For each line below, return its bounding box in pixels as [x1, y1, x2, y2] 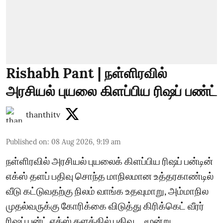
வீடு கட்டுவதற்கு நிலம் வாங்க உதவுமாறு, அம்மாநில [6, 184, 209, 197]
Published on [6, 137, 47, 146]
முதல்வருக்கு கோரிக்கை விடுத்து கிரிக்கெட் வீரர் [6, 199, 204, 212]
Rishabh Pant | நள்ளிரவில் [6, 64, 167, 82]
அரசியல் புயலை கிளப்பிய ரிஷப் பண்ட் [6, 82, 217, 100]
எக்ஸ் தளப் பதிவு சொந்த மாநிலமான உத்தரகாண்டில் [6, 169, 214, 182]
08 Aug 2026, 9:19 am [51, 137, 121, 146]
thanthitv [26, 109, 60, 119]
